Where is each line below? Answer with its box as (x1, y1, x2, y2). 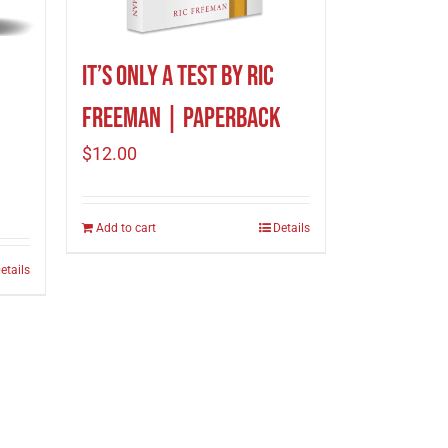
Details (273, 221, 310, 235)
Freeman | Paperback (82, 102, 281, 135)
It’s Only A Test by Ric (82, 60, 274, 93)
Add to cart (96, 221, 156, 235)
